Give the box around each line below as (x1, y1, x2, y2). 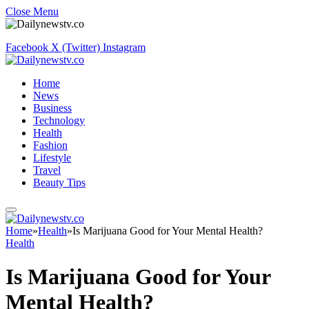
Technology (33, 114, 85, 126)
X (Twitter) (51, 41, 100, 53)
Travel (33, 164, 61, 176)
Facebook (6, 41, 48, 53)
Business (33, 102, 72, 114)
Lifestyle (33, 152, 71, 163)
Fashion (33, 139, 68, 151)
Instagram (103, 41, 146, 53)
